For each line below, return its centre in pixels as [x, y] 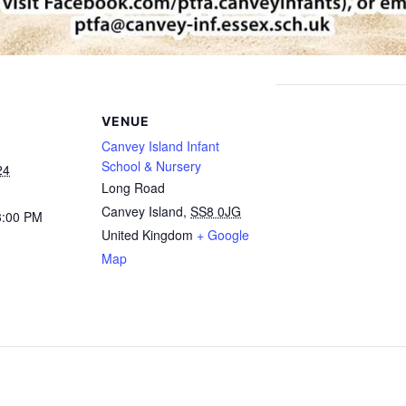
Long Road [133, 188]
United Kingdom [147, 235]
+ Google [223, 235]
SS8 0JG [216, 212]
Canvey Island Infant [160, 146]
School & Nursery [151, 166]
